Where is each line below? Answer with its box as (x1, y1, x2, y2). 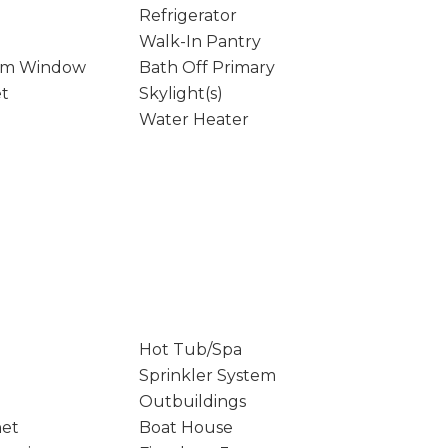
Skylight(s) (138, 84, 223, 103)
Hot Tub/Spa (138, 340, 242, 359)
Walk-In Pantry (138, 32, 261, 51)
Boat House (138, 418, 233, 437)
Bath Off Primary (138, 58, 275, 77)
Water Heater (138, 110, 249, 129)
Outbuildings (138, 392, 246, 411)
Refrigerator (138, 6, 237, 25)
